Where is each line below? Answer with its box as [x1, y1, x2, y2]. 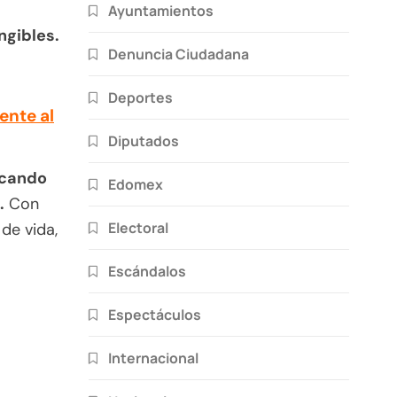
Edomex [108, 174, 163, 194]
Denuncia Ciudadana [108, 43, 249, 64]
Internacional [108, 347, 198, 368]
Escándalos [108, 261, 186, 281]
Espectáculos [108, 304, 201, 324]
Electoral [108, 217, 168, 237]
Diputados [108, 130, 179, 151]
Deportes [108, 87, 173, 107]
